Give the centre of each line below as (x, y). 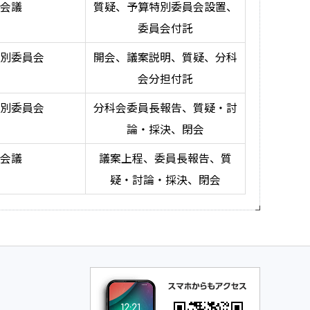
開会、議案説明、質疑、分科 (165, 57)
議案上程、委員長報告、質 (165, 158)
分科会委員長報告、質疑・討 (165, 108)
